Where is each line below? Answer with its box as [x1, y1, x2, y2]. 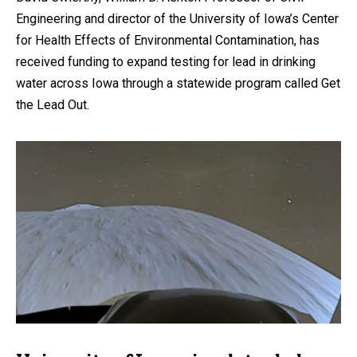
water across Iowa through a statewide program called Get [16, 75, 340, 91]
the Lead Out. [16, 96, 89, 112]
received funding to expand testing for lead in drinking [16, 53, 316, 69]
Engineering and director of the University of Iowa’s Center [16, 10, 339, 26]
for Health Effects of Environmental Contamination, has [16, 32, 320, 48]
